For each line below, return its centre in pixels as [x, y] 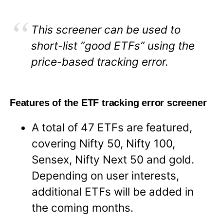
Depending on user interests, [106, 176]
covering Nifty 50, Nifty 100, [104, 144]
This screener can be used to [106, 29]
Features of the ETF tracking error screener [108, 103]
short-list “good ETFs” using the [113, 45]
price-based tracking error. [100, 61]
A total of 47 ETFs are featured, [112, 127]
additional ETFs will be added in [113, 192]
